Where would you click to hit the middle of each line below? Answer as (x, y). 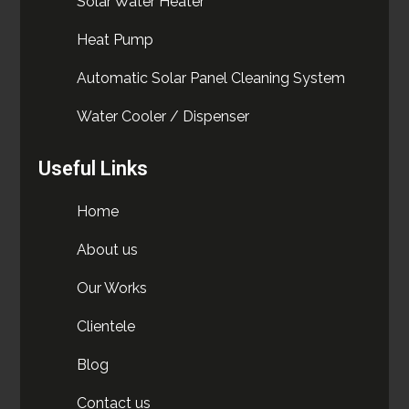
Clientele (106, 326)
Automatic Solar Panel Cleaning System (211, 78)
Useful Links (94, 168)
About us (108, 249)
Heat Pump (115, 39)
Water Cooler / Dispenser (163, 116)
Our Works (112, 288)
